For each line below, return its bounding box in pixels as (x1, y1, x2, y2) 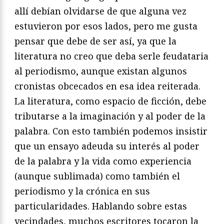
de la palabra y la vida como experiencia (14, 154, 191, 167)
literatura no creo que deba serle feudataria (14, 49, 208, 62)
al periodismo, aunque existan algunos (14, 64, 187, 77)
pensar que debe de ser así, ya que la (14, 34, 176, 47)
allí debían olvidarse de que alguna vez (14, 4, 186, 17)
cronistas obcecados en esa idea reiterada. (14, 79, 200, 92)
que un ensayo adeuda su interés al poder (14, 139, 199, 152)
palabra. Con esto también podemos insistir (14, 124, 207, 137)
